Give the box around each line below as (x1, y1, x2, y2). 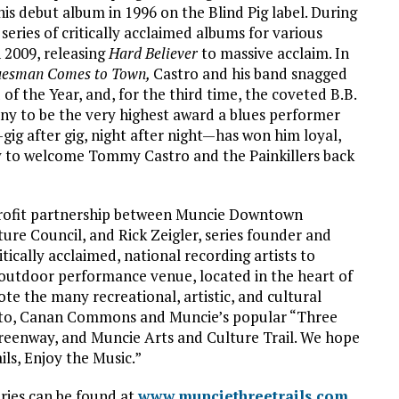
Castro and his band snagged (153, 63, 347, 85)
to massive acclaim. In (198, 43, 349, 64)
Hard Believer (109, 43, 198, 64)
